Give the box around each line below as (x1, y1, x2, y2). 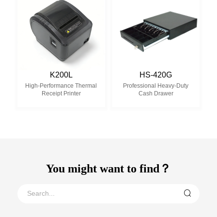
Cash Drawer (138, 90, 173, 97)
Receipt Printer (41, 90, 81, 97)
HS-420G (139, 70, 172, 79)
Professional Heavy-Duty (123, 82, 189, 89)
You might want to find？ (46, 162, 171, 175)
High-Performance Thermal (25, 82, 97, 89)
